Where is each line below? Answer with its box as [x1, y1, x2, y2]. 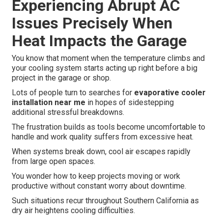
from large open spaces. [12, 157, 95, 166]
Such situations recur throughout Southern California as [12, 196, 199, 206]
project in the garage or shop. [12, 73, 111, 83]
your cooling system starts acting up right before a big [12, 63, 197, 73]
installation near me [12, 98, 85, 108]
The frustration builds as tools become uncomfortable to [12, 122, 205, 132]
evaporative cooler [134, 88, 206, 98]
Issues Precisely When [12, 14, 172, 33]
